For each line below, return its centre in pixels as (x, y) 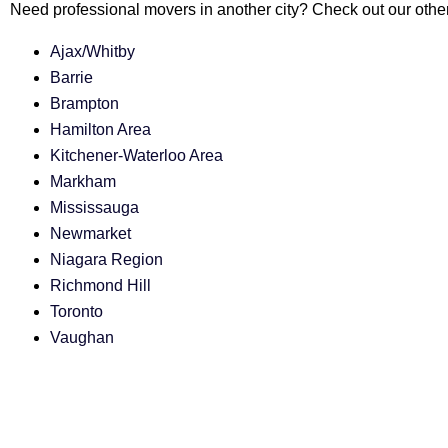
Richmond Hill (100, 286)
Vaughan (82, 338)
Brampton (84, 104)
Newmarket (90, 234)
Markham (83, 182)
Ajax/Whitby (92, 52)
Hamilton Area (100, 130)
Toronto (76, 312)
